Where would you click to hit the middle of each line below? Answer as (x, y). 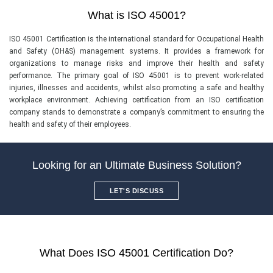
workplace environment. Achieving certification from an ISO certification (136, 100)
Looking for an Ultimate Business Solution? (136, 165)
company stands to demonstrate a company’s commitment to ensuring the (136, 112)
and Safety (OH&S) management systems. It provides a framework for (136, 51)
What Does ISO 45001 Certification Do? (136, 253)
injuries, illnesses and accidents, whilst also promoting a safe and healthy (136, 88)
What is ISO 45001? (136, 16)
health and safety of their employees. (70, 125)
